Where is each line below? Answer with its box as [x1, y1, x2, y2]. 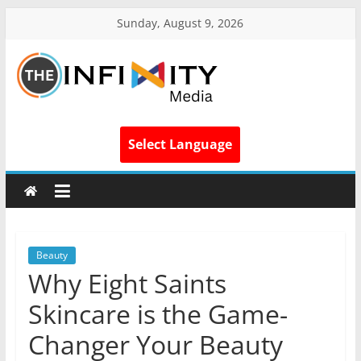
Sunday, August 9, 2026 [117, 15, 244, 31]
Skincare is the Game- [27, 297, 288, 331]
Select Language [128, 135, 233, 153]
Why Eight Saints [27, 266, 226, 301]
